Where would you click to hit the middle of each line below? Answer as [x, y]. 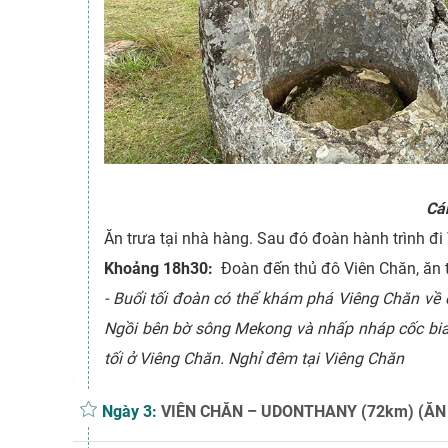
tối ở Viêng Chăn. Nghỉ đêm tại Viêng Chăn [254, 359]
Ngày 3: [129, 412]
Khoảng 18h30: [160, 269]
